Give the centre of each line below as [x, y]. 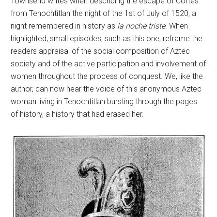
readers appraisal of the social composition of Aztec [101, 51]
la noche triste [140, 26]
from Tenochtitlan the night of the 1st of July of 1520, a [104, 13]
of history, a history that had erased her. [78, 114]
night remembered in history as [63, 26]
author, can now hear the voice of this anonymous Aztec [106, 89]
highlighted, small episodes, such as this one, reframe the [107, 39]
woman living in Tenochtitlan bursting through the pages [104, 101]
